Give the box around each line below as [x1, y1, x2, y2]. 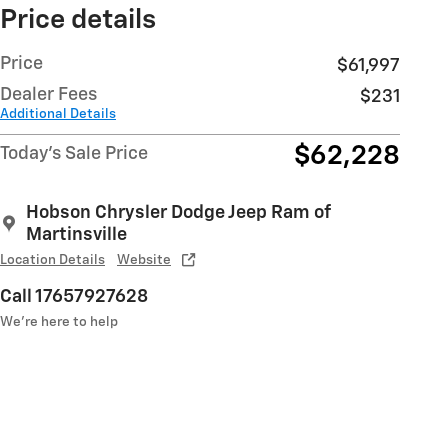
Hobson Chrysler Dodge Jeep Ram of [26, 203, 330, 222]
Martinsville [26, 225, 127, 244]
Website [117, 252, 171, 267]
